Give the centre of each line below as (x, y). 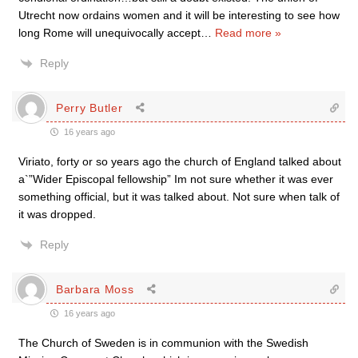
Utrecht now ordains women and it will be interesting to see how (179, 16)
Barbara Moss (95, 289)
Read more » (248, 33)
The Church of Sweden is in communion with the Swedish (163, 343)
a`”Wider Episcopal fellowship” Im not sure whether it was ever (176, 179)
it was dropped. (57, 215)
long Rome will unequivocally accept (109, 33)
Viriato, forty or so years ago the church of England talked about (180, 162)
